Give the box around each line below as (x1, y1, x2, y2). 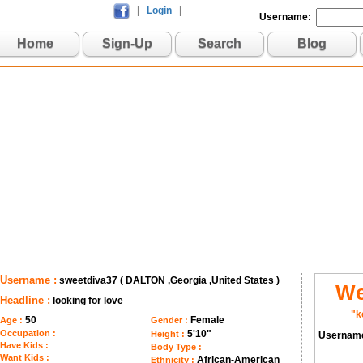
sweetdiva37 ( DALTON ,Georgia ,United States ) (59, 275, 280, 286)
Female (190, 314, 225, 326)
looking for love (53, 295, 123, 306)
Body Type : (151, 342, 203, 352)
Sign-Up (102, 36, 152, 50)
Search (198, 36, 241, 50)
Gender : (151, 315, 191, 325)
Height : (151, 329, 188, 339)
